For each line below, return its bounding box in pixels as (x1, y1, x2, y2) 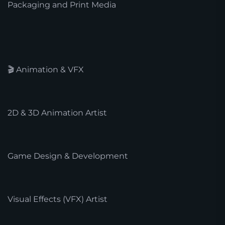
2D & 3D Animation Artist (8, 107, 107, 118)
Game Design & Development (8, 151, 128, 161)
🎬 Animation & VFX (8, 64, 84, 74)
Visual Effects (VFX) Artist (8, 194, 107, 204)
